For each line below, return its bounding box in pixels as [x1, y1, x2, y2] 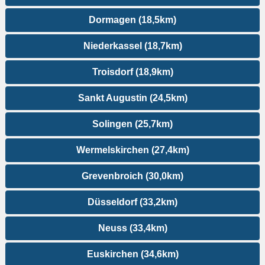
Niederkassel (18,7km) [83, 41, 182, 51]
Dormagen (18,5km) [89, 15, 176, 25]
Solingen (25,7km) [92, 119, 173, 130]
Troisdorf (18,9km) [92, 67, 173, 77]
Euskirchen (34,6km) [86, 249, 179, 260]
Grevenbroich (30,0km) [82, 171, 183, 182]
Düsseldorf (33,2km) [88, 197, 177, 208]
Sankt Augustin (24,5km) [77, 93, 188, 104]
